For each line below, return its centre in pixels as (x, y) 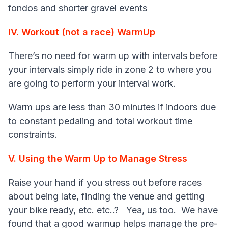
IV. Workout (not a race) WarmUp (82, 32)
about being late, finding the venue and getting (106, 196)
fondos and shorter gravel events (78, 8)
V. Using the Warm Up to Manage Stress (98, 159)
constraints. (33, 135)
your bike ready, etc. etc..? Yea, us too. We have (113, 210)
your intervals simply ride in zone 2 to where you (110, 70)
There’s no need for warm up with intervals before (113, 56)
